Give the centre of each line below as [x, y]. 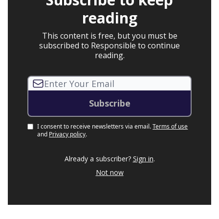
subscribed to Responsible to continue [109, 46]
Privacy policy [67, 134]
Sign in [143, 159]
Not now [109, 173]
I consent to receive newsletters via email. [94, 127]
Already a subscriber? [98, 159]
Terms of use [170, 127]
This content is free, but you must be [109, 36]
